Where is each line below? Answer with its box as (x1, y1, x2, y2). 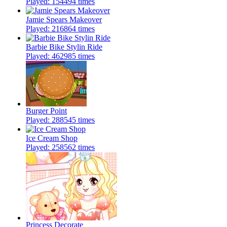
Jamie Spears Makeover (26, 15, 102, 24)
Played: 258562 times (26, 143, 95, 152)
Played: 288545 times (26, 116, 95, 125)
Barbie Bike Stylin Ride (26, 43, 102, 52)
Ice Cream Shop (26, 134, 78, 143)
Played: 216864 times (26, 24, 95, 33)
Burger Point (26, 106, 67, 116)
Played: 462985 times (26, 52, 95, 61)
